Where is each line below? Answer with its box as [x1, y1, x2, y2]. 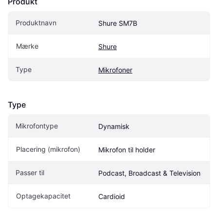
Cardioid [98, 192, 125, 201]
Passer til [16, 168, 44, 177]
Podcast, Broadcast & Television [98, 169, 200, 178]
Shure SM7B [98, 19, 137, 28]
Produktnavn [16, 18, 56, 27]
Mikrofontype [16, 122, 58, 130]
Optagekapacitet [16, 192, 71, 200]
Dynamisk [98, 122, 129, 131]
